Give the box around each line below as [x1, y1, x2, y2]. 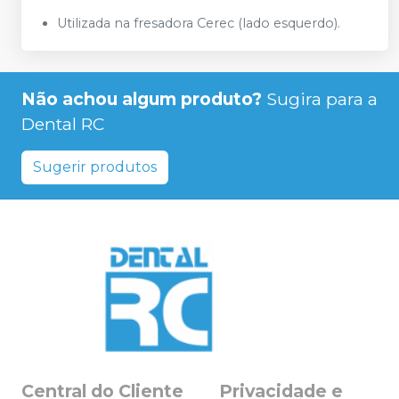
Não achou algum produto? [21, 88, 262, 110]
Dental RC [21, 113, 104, 134]
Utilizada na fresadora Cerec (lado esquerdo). [57, 15, 340, 31]
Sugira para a [266, 88, 378, 110]
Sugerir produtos [33, 159, 157, 175]
